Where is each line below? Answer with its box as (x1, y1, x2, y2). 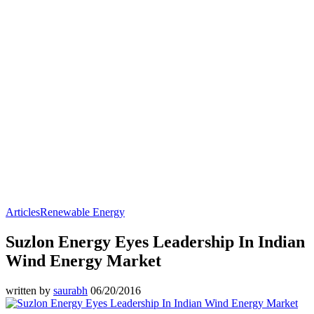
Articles (6, 205, 40, 218)
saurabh (53, 284, 88, 296)
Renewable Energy (40, 205, 125, 218)
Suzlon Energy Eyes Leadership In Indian (6, 232, 305, 251)
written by (6, 284, 53, 296)
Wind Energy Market (6, 251, 161, 270)
